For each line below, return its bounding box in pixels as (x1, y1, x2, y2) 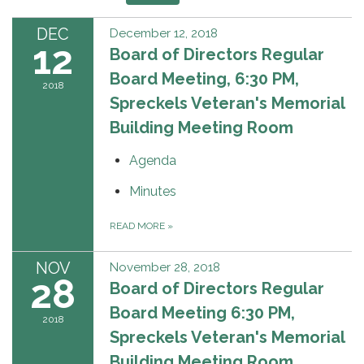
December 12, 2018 (110, 25, 218, 41)
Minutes (129, 183, 176, 199)
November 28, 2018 (110, 259, 220, 275)
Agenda (129, 152, 176, 168)
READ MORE (110, 219, 167, 232)
